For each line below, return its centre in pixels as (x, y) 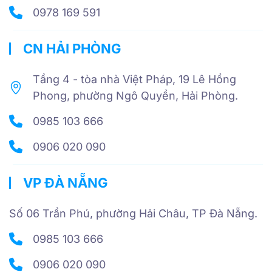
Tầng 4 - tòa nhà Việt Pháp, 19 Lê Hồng (134, 80)
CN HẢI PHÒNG (71, 49)
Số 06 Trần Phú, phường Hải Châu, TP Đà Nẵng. (133, 214)
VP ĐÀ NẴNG (64, 183)
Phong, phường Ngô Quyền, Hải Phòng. (135, 96)
